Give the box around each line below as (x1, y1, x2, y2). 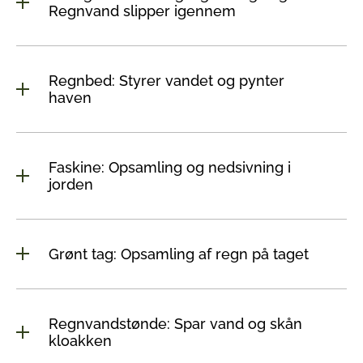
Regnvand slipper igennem (49, 2, 236, 19)
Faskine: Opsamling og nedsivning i (49, 158, 291, 176)
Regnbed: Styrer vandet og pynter (49, 71, 284, 89)
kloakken (49, 331, 112, 349)
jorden (49, 175, 93, 193)
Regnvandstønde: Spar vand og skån (49, 314, 302, 332)
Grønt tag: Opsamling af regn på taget (49, 245, 309, 263)
